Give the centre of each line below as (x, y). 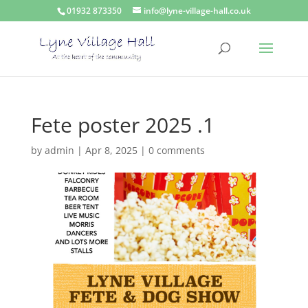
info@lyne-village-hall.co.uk (197, 11)
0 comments (176, 150)
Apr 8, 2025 (111, 150)
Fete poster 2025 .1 (122, 125)
